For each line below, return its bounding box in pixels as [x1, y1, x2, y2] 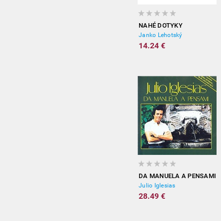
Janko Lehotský [139, 32, 183, 38]
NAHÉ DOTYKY [139, 22, 183, 29]
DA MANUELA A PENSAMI [139, 172, 216, 180]
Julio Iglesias [139, 182, 176, 189]
